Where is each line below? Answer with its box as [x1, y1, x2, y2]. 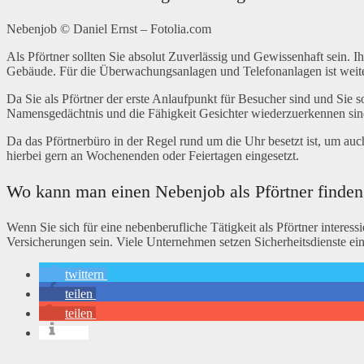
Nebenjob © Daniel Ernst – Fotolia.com [6, 21, 211, 36]
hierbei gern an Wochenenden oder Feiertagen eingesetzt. [6, 148, 299, 162]
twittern [65, 266, 104, 281]
